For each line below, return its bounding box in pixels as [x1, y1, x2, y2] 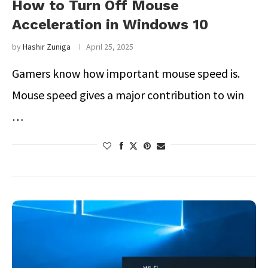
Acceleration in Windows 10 [12, 16, 208, 33]
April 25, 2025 [86, 41, 133, 52]
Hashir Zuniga [23, 41, 71, 52]
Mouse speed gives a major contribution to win [12, 87, 244, 102]
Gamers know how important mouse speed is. [12, 66, 240, 81]
